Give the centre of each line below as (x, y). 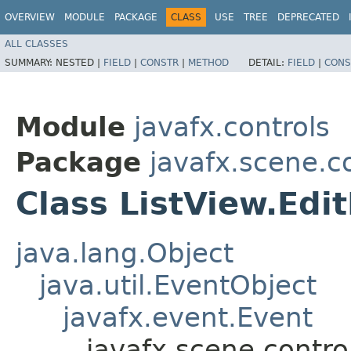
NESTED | (80, 62)
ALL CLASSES (36, 43)
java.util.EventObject (178, 285)
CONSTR (159, 62)
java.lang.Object (125, 253)
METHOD (208, 62)
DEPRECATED (308, 17)
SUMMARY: (30, 62)
